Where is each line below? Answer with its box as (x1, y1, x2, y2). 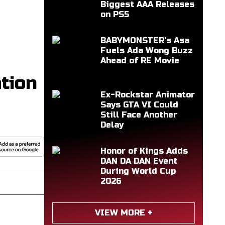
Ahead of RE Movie (100, 56, 179, 65)
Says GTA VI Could (100, 100, 178, 109)
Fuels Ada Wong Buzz (100, 46, 193, 55)
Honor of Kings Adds (100, 146, 188, 156)
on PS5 (100, 10, 129, 19)
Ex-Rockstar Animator (100, 90, 195, 99)
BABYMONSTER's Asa (100, 36, 189, 45)
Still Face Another (100, 110, 177, 120)
